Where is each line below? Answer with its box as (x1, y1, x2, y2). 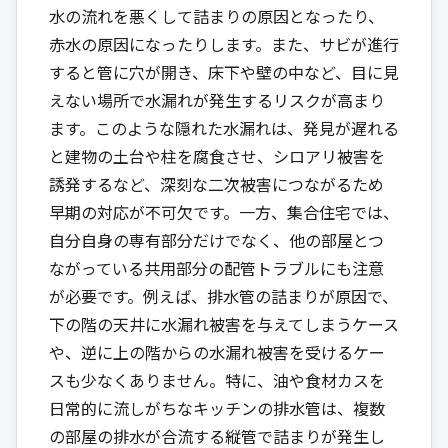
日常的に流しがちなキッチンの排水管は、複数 (49, 395, 385, 420)
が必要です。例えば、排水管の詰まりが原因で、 (49, 283, 398, 308)
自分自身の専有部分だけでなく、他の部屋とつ (49, 227, 384, 252)
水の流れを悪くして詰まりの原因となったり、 (49, 3, 384, 28)
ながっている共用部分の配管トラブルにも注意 (49, 255, 384, 280)
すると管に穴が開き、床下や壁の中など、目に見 (49, 59, 399, 84)
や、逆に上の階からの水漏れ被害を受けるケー (49, 339, 385, 364)
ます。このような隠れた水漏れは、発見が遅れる (49, 115, 399, 140)
